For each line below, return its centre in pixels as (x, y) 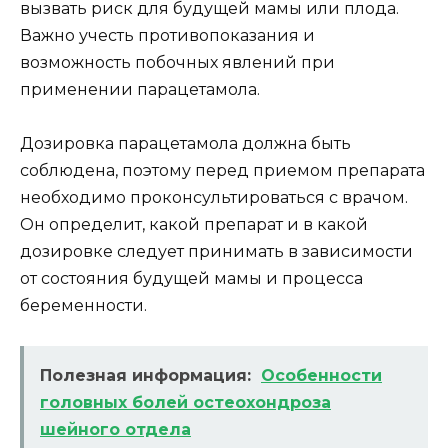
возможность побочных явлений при (177, 62)
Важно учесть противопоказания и (167, 35)
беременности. (83, 305)
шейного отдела (115, 430)
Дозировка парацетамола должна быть (185, 143)
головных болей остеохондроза (185, 403)
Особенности (321, 376)
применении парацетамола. (140, 89)
